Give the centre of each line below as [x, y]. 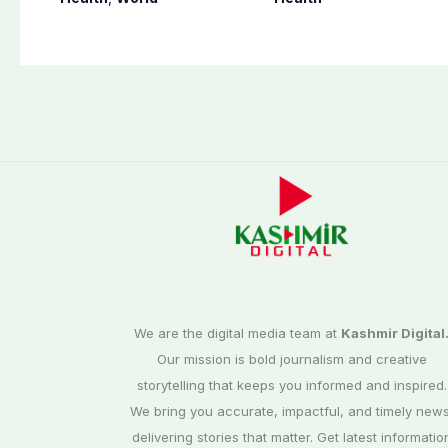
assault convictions [149, 19]
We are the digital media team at [238, 333]
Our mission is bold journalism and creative [291, 359]
